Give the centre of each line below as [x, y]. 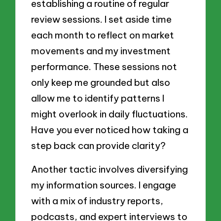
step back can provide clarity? [99, 146]
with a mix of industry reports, [97, 201]
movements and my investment [101, 51]
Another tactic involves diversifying [110, 169]
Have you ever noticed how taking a [110, 130]
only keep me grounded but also [101, 83]
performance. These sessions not [104, 67]
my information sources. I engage [104, 185]
